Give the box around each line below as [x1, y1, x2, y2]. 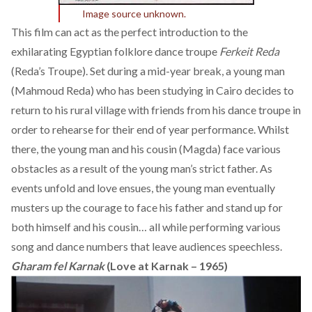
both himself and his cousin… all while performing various [11, 219, 281, 233]
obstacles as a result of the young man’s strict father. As [11, 161, 272, 175]
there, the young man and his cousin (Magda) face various [11, 141, 281, 155]
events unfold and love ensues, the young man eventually [11, 180, 275, 194]
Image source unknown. [81, 7, 186, 19]
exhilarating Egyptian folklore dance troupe [11, 44, 219, 58]
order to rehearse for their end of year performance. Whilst [11, 122, 289, 136]
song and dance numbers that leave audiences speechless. [11, 239, 282, 253]
